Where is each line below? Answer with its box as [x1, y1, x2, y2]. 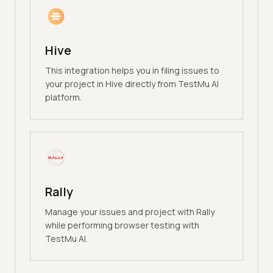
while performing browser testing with [45, 219, 199, 232]
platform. [45, 91, 82, 104]
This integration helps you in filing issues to [45, 65, 219, 77]
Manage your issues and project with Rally [45, 206, 214, 218]
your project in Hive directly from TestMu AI [45, 78, 219, 90]
